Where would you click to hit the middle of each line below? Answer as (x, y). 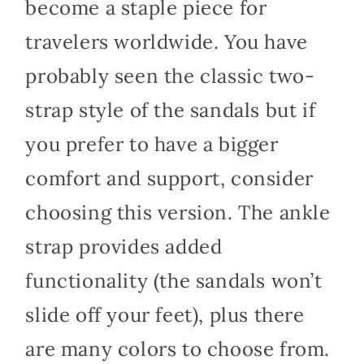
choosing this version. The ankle (178, 212)
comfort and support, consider (169, 178)
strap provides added (124, 246)
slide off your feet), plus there (165, 314)
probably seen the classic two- (170, 76)
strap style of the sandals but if (171, 110)
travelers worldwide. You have (167, 41)
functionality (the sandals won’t (174, 280)
